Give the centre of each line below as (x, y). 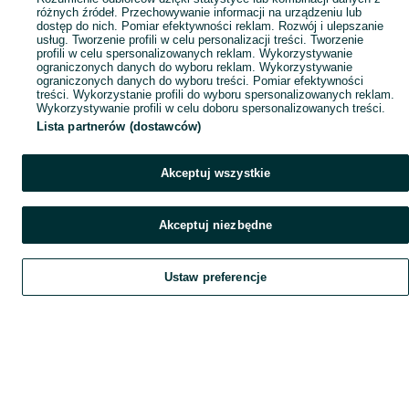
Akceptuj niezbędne (215, 225)
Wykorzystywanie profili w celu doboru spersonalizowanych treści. (210, 108)
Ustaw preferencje (215, 277)
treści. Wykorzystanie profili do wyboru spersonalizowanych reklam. (215, 94)
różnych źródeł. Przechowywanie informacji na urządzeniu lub (199, 12)
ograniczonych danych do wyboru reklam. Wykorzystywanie (194, 67)
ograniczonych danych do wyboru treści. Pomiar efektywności (199, 81)
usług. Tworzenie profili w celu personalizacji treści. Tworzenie (199, 40)
